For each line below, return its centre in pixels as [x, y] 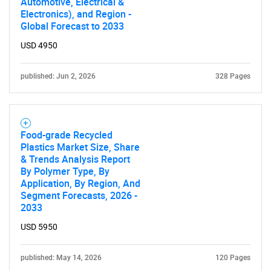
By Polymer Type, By [65, 171]
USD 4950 [39, 45]
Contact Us [135, 100]
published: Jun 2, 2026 [58, 76]
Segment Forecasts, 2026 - [79, 195]
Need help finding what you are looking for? [135, 62]
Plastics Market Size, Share [80, 147]
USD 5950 [39, 227]
